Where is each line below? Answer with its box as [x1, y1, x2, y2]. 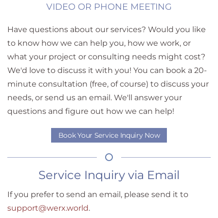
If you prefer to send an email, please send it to [7, 190, 188, 199]
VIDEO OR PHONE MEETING [46, 1, 172, 12]
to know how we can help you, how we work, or [7, 38, 191, 48]
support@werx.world [7, 203, 89, 213]
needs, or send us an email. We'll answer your [7, 93, 182, 102]
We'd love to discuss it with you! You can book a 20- [7, 66, 207, 75]
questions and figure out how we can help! [7, 107, 174, 116]
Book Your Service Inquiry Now [58, 131, 160, 140]
